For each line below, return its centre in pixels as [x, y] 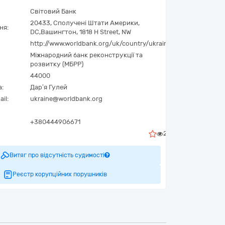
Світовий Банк [53, 11]
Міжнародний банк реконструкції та [86, 55]
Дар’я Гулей [49, 87]
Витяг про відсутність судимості [57, 155]
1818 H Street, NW [105, 32]
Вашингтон [59, 32]
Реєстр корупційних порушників [60, 174]
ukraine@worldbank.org [66, 99]
